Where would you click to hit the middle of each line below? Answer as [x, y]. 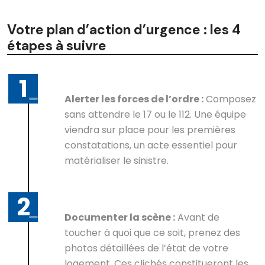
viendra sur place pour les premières [150, 130]
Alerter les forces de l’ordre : [134, 99]
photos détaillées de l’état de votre [146, 248]
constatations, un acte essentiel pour [151, 145]
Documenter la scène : [120, 217]
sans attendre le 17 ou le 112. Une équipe [155, 114]
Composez [230, 99]
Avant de [197, 217]
